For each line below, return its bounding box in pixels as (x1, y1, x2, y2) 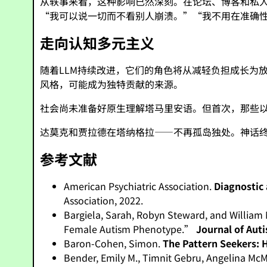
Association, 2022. (64, 193, 144, 207)
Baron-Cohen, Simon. (64, 236, 163, 250)
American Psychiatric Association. (64, 179, 215, 193)
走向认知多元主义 (40, 32, 155, 53)
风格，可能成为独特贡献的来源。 (40, 77, 184, 91)
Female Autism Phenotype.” (64, 222, 197, 236)
